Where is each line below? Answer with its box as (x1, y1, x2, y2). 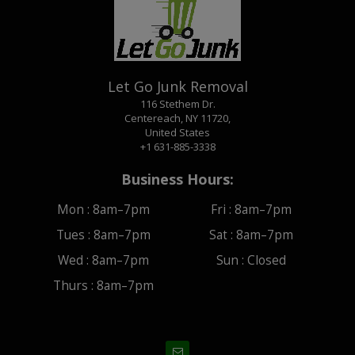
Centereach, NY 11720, (124, 110, 231, 125)
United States (145, 124, 210, 139)
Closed (246, 251, 286, 269)
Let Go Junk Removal (107, 76, 248, 96)
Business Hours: (121, 169, 234, 189)
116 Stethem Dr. (139, 96, 216, 111)
